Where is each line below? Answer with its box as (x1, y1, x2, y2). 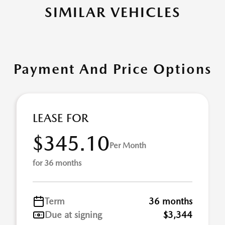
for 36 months (33, 158, 81, 168)
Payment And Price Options (14, 60, 211, 77)
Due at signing (45, 209, 102, 220)
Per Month (109, 140, 146, 150)
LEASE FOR (33, 111, 88, 125)
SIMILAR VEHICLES (44, 4, 181, 21)
